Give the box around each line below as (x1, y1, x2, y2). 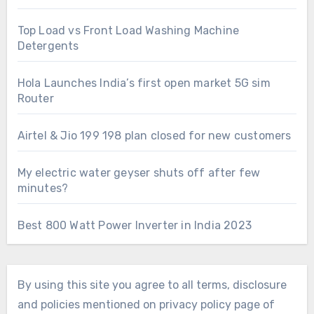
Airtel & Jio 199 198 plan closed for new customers (17, 128, 292, 142)
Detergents (17, 39, 79, 53)
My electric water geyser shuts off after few (17, 165, 261, 179)
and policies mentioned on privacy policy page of (17, 297, 275, 311)
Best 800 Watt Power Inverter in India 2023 (17, 218, 252, 232)
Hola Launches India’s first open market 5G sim (17, 76, 271, 90)
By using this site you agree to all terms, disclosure (17, 278, 287, 292)
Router (17, 91, 54, 105)
